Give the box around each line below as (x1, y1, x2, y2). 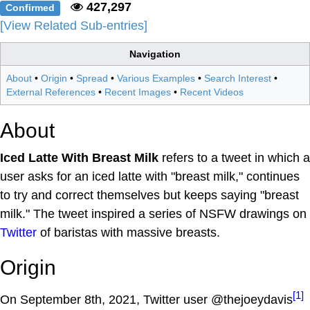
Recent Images (104, 86, 171, 98)
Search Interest (204, 73, 271, 84)
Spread (76, 73, 108, 84)
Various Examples (117, 73, 195, 84)
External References (6, 86, 95, 98)
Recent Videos (180, 86, 244, 98)
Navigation (129, 48, 181, 60)
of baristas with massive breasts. (37, 226, 220, 239)
